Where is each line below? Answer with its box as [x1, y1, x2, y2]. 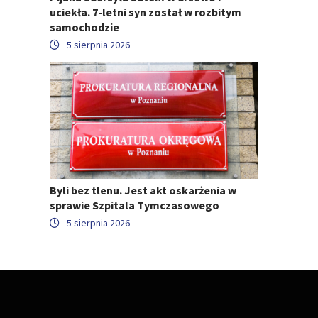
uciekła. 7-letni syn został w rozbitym [50, 4, 241, 19]
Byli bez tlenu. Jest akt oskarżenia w [50, 183, 236, 198]
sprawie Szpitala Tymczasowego [50, 198, 219, 213]
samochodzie [50, 19, 119, 34]
